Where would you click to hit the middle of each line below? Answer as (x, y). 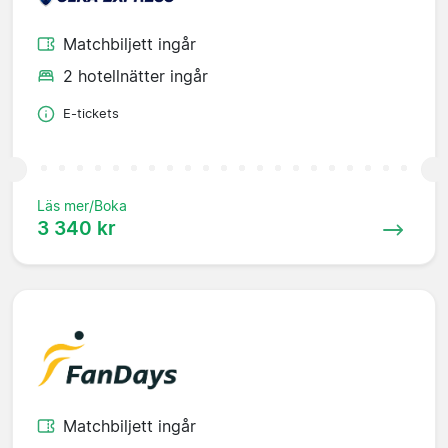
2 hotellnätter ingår (135, 76)
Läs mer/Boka (82, 206)
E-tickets (91, 114)
